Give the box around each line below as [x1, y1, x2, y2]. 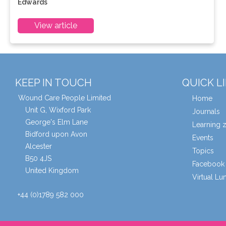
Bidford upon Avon [25, 130, 87, 138]
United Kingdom [25, 166, 79, 175]
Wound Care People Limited [18, 94, 111, 102]
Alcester [25, 142, 52, 150]
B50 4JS [25, 154, 51, 162]
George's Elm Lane [25, 118, 88, 126]
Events [192, 134, 213, 142]
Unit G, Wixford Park [25, 106, 91, 114]
